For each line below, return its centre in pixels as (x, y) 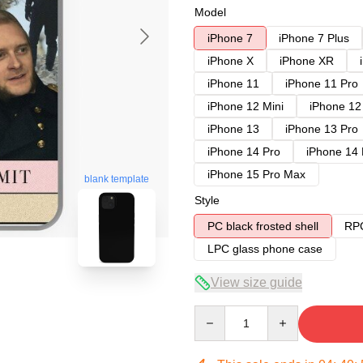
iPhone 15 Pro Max (256, 174)
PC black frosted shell (263, 226)
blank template (117, 179)
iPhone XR (307, 61)
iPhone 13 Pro (322, 129)
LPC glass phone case (265, 249)
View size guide (256, 282)
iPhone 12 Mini (246, 106)
